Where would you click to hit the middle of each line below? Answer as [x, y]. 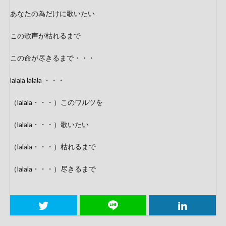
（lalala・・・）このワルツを [56, 102]
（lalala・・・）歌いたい [49, 124]
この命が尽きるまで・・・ [52, 58]
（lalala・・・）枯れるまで [53, 147]
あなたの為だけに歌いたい [52, 13]
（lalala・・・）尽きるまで [53, 169]
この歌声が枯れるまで [49, 36]
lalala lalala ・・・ [37, 80]
